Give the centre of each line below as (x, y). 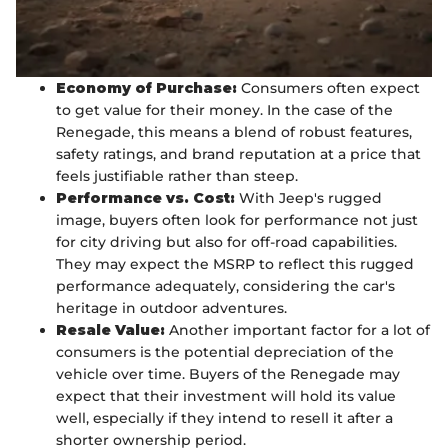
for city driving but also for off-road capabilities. (226, 242)
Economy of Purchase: (146, 88)
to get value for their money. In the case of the (224, 110)
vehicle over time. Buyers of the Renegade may (228, 374)
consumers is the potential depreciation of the (225, 352)
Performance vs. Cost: (145, 198)
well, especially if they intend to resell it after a (224, 418)
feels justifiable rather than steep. (177, 176)
